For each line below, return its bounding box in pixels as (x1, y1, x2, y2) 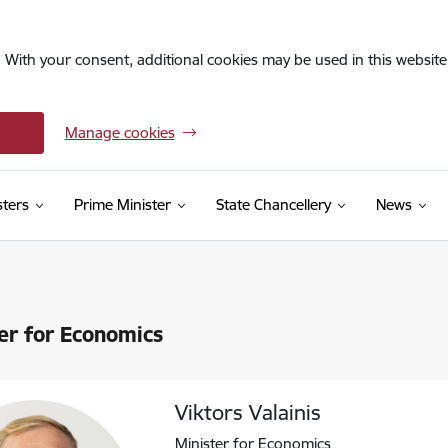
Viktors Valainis (175, 399, 322, 426)
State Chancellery (215, 195, 331, 214)
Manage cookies (64, 123, 175, 142)
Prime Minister (73, 195, 171, 214)
